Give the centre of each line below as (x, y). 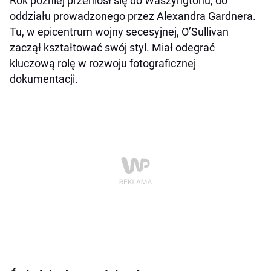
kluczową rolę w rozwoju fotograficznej (103, 64)
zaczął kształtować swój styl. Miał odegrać (112, 48)
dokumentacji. (44, 79)
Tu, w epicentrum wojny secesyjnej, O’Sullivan (119, 32)
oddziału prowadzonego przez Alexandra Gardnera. (133, 16)
